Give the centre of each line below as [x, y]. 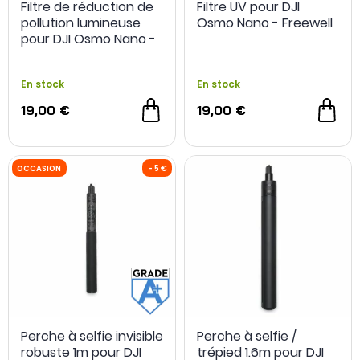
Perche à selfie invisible [92, 336]
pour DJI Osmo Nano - [88, 39]
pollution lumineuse [81, 22]
